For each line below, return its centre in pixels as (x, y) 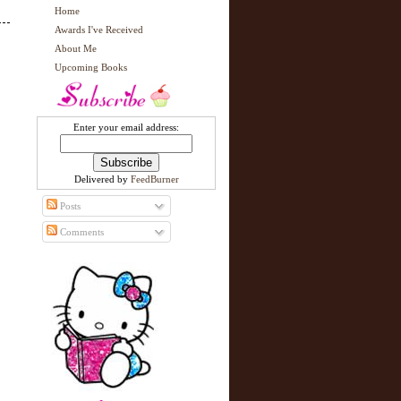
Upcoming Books (91, 67)
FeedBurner (154, 179)
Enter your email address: (126, 127)
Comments (80, 232)
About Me (76, 48)
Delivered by (102, 179)
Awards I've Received (99, 30)
